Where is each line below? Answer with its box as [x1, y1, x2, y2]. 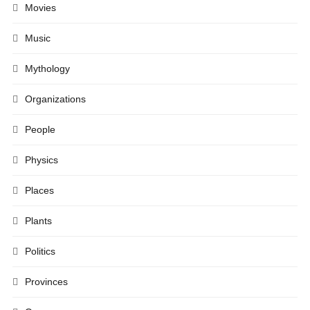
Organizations [25, 93, 86, 104]
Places [25, 185, 54, 196]
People [25, 124, 55, 135]
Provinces [25, 276, 68, 287]
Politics [25, 246, 55, 257]
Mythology [25, 63, 70, 74]
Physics [25, 154, 58, 165]
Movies [25, 2, 56, 13]
